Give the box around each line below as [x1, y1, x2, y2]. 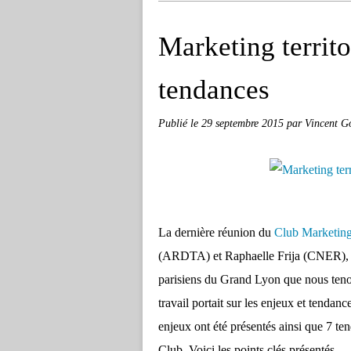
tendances [158, 74, 270, 105]
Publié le [158, 117, 201, 129]
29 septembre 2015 [201, 117, 287, 129]
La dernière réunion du [158, 226, 274, 239]
